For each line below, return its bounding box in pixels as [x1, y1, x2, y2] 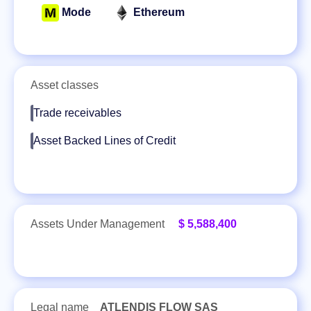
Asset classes [31, 79, 99, 92]
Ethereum [133, 6, 185, 18]
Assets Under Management [31, 218, 167, 230]
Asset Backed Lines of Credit [33, 135, 176, 147]
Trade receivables [33, 107, 121, 119]
